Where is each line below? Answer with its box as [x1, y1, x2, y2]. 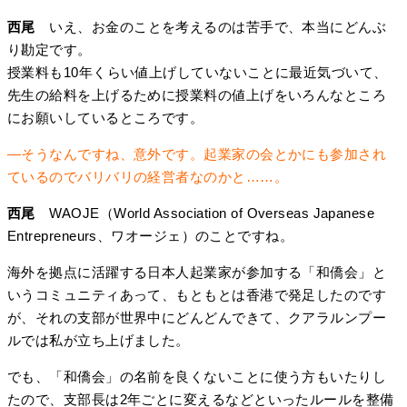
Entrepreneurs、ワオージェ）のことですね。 [7, 227, 294, 243]
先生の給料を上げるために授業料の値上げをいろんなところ [7, 86, 387, 103]
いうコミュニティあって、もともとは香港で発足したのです [7, 286, 387, 303]
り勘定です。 [7, 41, 92, 57]
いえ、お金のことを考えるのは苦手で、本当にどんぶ [35, 18, 387, 35]
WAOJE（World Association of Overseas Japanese [35, 204, 375, 221]
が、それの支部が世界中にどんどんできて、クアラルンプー [7, 309, 387, 325]
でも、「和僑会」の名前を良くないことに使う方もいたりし [7, 368, 387, 384]
